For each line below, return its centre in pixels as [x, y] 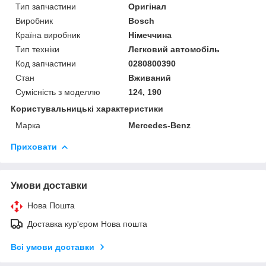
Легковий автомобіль [174, 49]
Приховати [34, 146]
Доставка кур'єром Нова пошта [87, 224]
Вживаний [150, 77]
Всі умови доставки [53, 247]
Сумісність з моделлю [58, 92]
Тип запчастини [46, 6]
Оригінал [148, 6]
